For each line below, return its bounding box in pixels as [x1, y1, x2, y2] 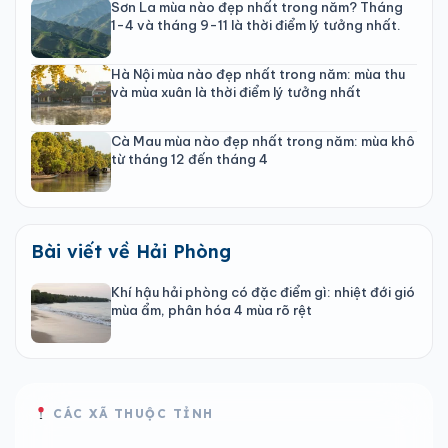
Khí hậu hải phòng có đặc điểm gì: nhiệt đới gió [111, 283, 415, 300]
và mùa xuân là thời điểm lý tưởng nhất [111, 83, 361, 100]
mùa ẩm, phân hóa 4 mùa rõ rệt [111, 301, 312, 318]
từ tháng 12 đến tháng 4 [111, 150, 268, 167]
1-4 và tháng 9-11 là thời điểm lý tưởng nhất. [111, 16, 401, 33]
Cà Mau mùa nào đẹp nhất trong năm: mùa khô [111, 132, 415, 149]
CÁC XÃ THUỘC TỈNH [47, 405, 214, 421]
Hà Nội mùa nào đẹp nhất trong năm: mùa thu [111, 65, 405, 82]
